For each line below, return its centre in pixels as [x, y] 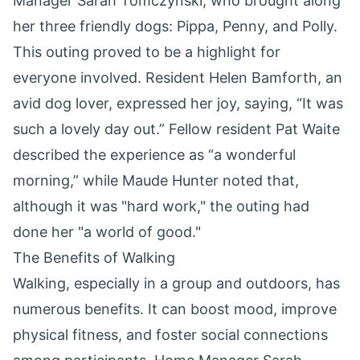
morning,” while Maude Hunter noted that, [156, 180]
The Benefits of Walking [94, 257]
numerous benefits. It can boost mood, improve [175, 309]
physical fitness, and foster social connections [170, 334]
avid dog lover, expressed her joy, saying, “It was [178, 103]
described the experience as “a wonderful [154, 154]
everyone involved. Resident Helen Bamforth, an [178, 77]
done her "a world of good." [107, 231]
